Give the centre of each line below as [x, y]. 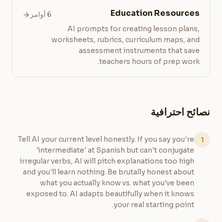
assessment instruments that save [139, 51]
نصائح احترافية [180, 112]
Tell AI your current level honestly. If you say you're [106, 139]
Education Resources [155, 13]
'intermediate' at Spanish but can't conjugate [115, 150]
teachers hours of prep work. [149, 61]
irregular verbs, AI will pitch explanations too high [107, 161]
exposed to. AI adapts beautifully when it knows [110, 194]
